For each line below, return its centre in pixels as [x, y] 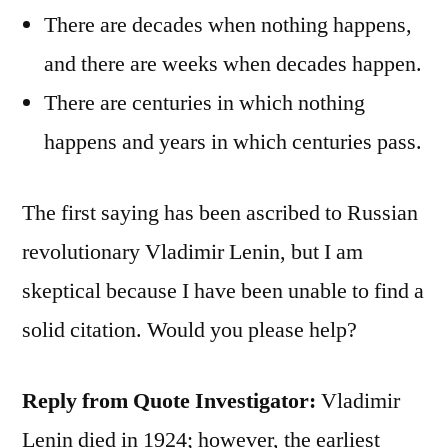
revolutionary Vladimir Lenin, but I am [192, 251]
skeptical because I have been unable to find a [223, 290]
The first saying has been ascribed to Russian [220, 212]
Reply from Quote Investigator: [169, 400]
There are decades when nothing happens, [228, 24]
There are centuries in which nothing [204, 102]
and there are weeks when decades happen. [233, 63]
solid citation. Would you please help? [189, 329]
